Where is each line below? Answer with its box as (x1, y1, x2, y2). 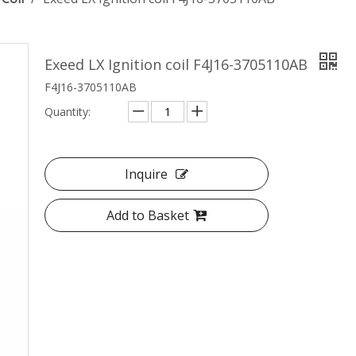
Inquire (125, 165, 168, 183)
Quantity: (44, 104, 91, 119)
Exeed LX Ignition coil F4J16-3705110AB (44, 55, 311, 74)
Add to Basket (106, 207, 189, 224)
